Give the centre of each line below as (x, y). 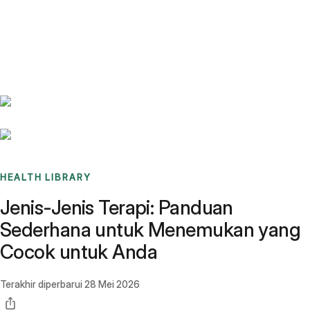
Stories (86, 17)
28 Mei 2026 (112, 284)
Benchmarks (44, 17)
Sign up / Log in (70, 34)
